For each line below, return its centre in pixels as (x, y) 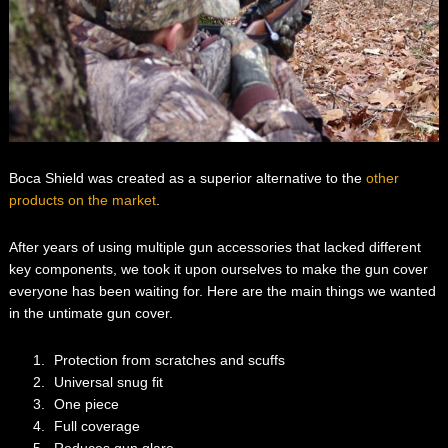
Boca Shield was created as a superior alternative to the (187, 178)
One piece (86, 404)
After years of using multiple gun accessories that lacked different (214, 247)
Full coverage (96, 426)
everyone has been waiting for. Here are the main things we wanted (222, 291)
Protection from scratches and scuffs (169, 360)
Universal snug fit (108, 382)
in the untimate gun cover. (90, 313)
